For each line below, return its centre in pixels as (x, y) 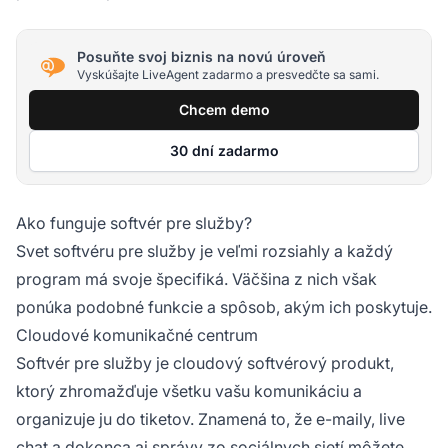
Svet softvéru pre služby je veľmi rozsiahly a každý (204, 250)
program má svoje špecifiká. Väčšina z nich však (196, 278)
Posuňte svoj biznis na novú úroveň (201, 57)
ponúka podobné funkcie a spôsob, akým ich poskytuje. (224, 306)
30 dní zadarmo (224, 150)
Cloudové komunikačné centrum (137, 334)
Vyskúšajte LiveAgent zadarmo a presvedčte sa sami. (228, 75)
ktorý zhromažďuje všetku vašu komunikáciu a (189, 390)
